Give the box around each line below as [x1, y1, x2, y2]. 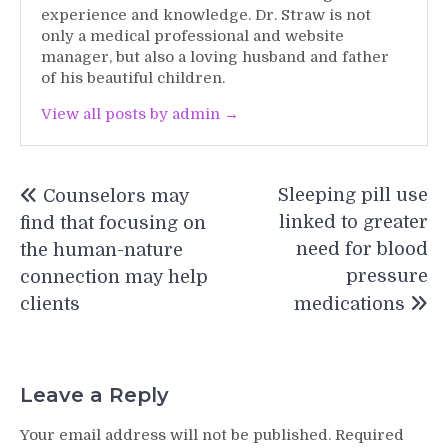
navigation [19, 196, 157, 225]
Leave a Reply [20, 382, 169, 407]
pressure [346, 266, 428, 286]
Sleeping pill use [278, 185, 428, 205]
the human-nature [20, 240, 183, 260]
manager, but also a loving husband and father [41, 48, 389, 66]
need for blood [296, 239, 428, 259]
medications [294, 294, 405, 314]
